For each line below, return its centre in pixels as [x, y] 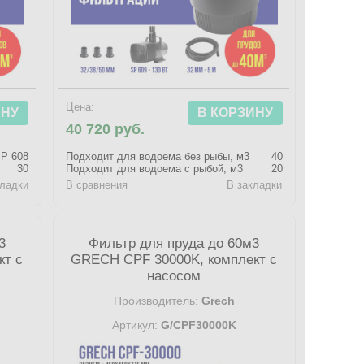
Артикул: [134, 325]
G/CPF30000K [197, 325]
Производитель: [156, 301]
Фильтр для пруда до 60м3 [174, 243]
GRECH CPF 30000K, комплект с [174, 260]
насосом [174, 276]
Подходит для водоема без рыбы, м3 [158, 156]
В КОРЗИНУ [235, 113]
